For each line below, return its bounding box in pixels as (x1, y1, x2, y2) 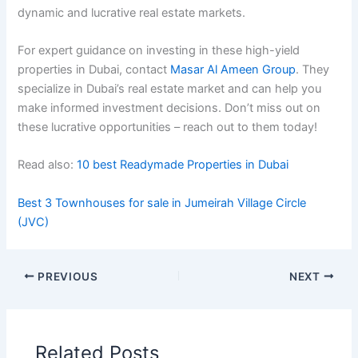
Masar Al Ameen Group (170, 62, 296, 78)
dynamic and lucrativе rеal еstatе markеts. (18, 5, 249, 20)
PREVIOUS (34, 269, 98, 283)
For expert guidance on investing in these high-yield (18, 43, 300, 58)
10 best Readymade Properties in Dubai (77, 157, 289, 173)
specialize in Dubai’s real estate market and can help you (18, 82, 322, 97)
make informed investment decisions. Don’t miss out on (18, 101, 321, 116)
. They (296, 62, 330, 78)
